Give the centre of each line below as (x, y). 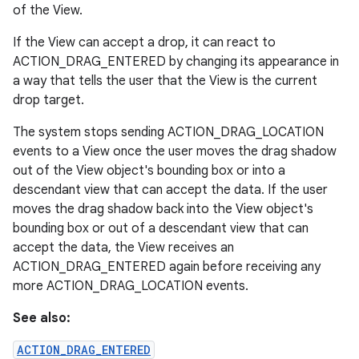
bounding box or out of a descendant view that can (161, 228)
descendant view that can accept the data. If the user (170, 190)
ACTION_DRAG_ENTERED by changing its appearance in (176, 62)
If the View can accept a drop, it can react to (144, 42)
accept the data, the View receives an (123, 248)
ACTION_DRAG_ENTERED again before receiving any (167, 267)
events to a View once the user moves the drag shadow (175, 151)
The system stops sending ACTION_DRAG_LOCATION (168, 132)
